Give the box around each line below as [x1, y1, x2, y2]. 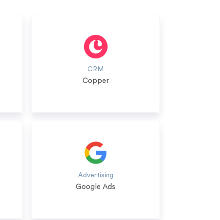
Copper [82, 77, 109, 84]
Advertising [78, 172, 113, 179]
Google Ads [76, 183, 116, 191]
